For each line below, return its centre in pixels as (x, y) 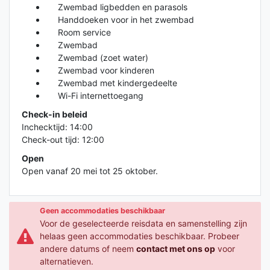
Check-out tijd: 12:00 (63, 139)
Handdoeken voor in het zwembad (120, 19)
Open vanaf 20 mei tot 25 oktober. (90, 171)
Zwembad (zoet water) (97, 57)
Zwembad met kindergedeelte (111, 83)
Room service (78, 32)
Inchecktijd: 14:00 (57, 127)
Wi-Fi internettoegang (95, 95)
